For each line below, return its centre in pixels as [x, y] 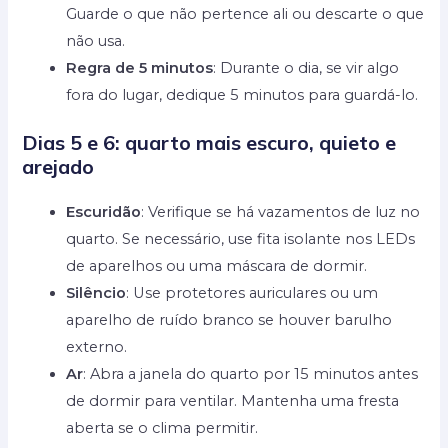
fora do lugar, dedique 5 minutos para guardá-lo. [242, 95]
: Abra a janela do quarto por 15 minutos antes [251, 374]
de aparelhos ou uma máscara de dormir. [217, 266]
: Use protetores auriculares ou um [252, 293]
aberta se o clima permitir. [162, 428]
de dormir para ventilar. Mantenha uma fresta [233, 401]
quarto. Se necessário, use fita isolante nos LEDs [241, 239]
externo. [97, 347]
